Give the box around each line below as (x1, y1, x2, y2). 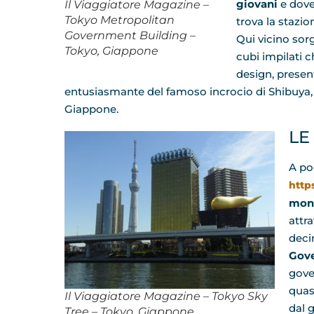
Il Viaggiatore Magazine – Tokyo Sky (64, 289, 268, 303)
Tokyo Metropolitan (64, 13, 175, 27)
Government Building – (64, 28, 196, 42)
